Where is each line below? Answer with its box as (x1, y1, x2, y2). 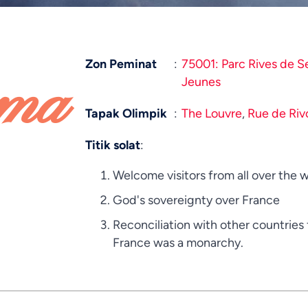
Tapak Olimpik (85, 106, 167, 120)
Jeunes (181, 74, 221, 89)
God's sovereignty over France (113, 192, 280, 207)
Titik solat (85, 137, 140, 152)
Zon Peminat (85, 56, 157, 71)
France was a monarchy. (113, 234, 243, 250)
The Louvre (181, 106, 242, 120)
